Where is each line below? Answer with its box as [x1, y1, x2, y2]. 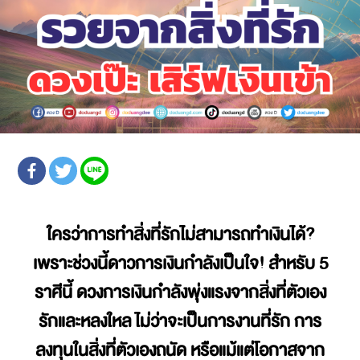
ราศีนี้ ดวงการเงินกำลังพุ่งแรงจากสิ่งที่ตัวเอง [34, 278, 326, 307]
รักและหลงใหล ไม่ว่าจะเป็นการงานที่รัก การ [39, 307, 321, 336]
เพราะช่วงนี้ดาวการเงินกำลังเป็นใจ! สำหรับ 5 [32, 249, 328, 278]
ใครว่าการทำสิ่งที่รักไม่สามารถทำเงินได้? [46, 220, 314, 249]
